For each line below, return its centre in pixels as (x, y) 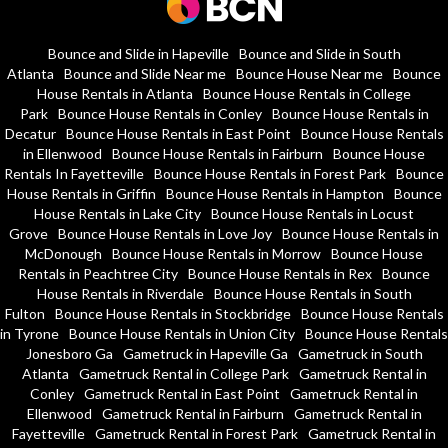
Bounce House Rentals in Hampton (274, 194)
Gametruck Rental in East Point (182, 394)
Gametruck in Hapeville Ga (205, 354)
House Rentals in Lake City (117, 214)
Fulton (24, 314)
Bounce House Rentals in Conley (159, 114)
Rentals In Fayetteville (74, 174)
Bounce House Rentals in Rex (280, 274)
